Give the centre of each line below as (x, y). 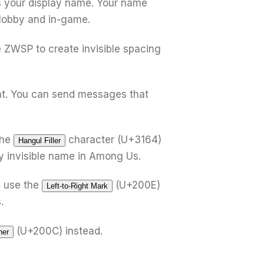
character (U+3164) (113, 140)
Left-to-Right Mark (77, 186)
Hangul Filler (39, 141)
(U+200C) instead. (58, 231)
